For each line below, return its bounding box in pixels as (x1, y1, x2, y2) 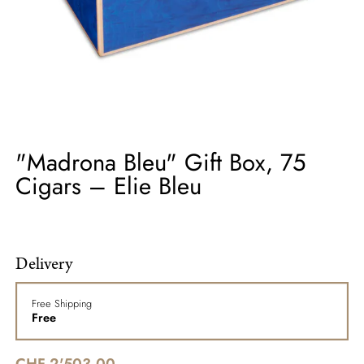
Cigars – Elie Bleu (15, 168, 202, 203)
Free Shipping (31, 296, 92, 312)
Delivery (15, 256, 73, 275)
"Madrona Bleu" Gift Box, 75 (15, 145, 307, 180)
